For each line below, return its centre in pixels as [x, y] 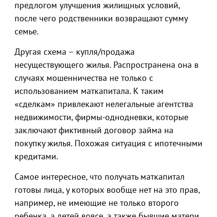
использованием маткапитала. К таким [89, 91]
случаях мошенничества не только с [84, 78]
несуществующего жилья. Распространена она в [107, 65]
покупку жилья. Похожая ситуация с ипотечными [108, 143]
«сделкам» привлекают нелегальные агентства [104, 104]
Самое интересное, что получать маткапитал [100, 177]
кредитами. [36, 156]
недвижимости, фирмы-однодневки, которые [101, 117]
